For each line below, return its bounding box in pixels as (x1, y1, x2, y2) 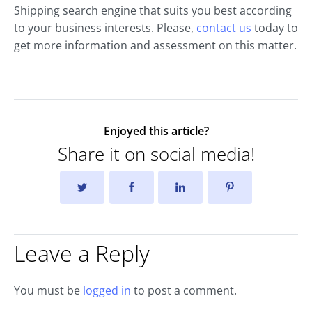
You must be (14, 283, 83, 299)
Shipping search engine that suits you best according (14, 2, 292, 18)
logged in (83, 283, 131, 299)
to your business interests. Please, (14, 19, 196, 36)
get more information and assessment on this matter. (14, 37, 297, 53)
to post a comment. (131, 283, 237, 299)
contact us (196, 19, 251, 36)
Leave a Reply (14, 238, 150, 269)
